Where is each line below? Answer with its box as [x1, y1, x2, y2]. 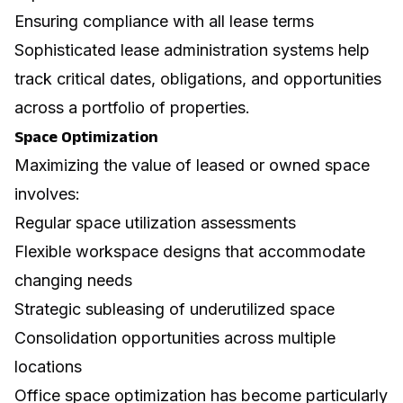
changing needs [14, 270, 132, 290]
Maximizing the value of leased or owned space [14, 155, 370, 175]
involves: [14, 184, 80, 203]
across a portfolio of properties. [14, 97, 250, 117]
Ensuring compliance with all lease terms [14, 11, 314, 31]
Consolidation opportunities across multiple [14, 327, 336, 347]
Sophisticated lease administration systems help [14, 40, 370, 59]
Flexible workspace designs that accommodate [14, 241, 365, 261]
